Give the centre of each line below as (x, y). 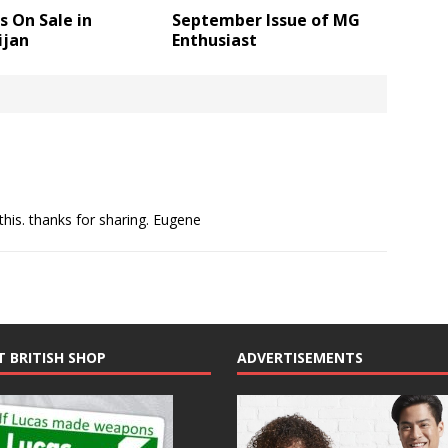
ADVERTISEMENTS (299, 358)
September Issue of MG (266, 20)
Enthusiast (215, 40)
